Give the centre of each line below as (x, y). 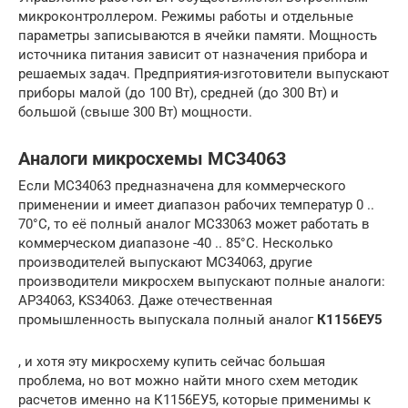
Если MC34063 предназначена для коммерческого (182, 186)
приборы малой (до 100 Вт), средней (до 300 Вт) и (178, 93)
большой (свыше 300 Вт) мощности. (135, 112)
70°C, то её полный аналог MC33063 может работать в (194, 224)
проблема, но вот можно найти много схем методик (188, 381)
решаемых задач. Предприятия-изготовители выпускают (204, 74)
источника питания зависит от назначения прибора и (193, 55)
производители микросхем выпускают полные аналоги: (202, 282)
